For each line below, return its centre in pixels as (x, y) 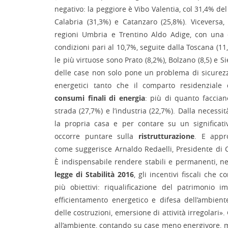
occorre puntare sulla (96, 136)
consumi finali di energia (100, 98)
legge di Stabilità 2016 (94, 174)
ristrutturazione (166, 136)
